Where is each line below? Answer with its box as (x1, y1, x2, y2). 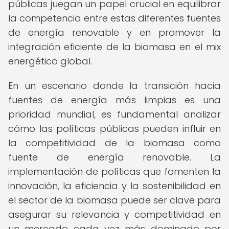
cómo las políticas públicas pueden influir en (8, 122, 221, 135)
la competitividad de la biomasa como (8, 136, 221, 149)
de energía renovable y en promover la (8, 26, 221, 39)
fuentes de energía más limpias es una (8, 94, 221, 106)
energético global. (8, 55, 92, 67)
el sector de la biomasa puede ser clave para (8, 194, 221, 207)
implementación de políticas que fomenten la (8, 165, 221, 178)
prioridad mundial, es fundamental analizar (8, 108, 221, 121)
